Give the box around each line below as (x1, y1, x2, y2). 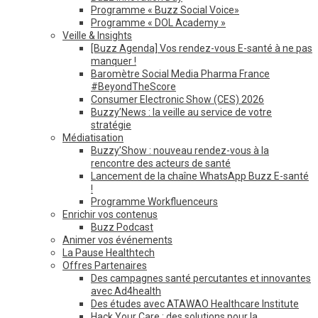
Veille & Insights (62, 29, 132, 41)
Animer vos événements (62, 234, 172, 246)
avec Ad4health (91, 285, 161, 297)
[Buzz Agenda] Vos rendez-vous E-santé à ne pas (91, 42, 312, 54)
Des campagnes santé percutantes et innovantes (91, 272, 311, 284)
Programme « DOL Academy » (91, 16, 226, 28)
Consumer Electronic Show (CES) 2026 (91, 93, 264, 105)
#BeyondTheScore (91, 80, 176, 92)
